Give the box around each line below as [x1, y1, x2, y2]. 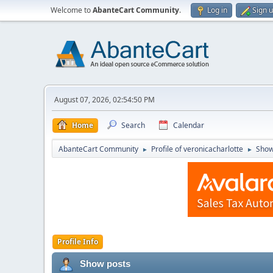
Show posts [80, 258, 130, 269]
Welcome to [51, 5, 93, 15]
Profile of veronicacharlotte [151, 144, 243, 154]
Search [121, 120, 145, 130]
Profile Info [57, 236, 98, 247]
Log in [207, 5, 227, 15]
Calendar [173, 120, 204, 130]
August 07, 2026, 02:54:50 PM [54, 94, 155, 105]
